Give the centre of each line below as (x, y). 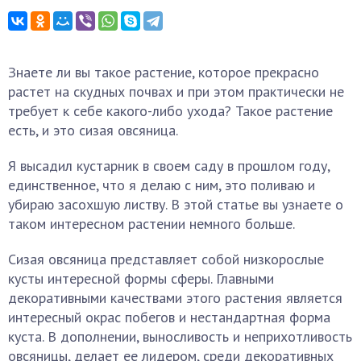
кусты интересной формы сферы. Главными (141, 278)
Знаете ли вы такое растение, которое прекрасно (164, 72)
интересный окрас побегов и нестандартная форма (169, 317)
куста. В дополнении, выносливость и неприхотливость (180, 336)
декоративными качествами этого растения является (175, 298)
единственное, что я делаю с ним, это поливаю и (162, 185)
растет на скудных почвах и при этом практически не (176, 91)
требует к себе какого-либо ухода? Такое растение (170, 111)
